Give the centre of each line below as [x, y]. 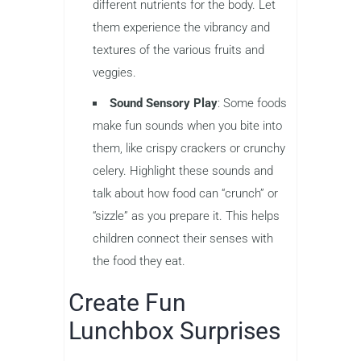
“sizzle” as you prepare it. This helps [186, 216]
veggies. [114, 72]
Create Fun [127, 302]
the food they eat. [139, 261]
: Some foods [252, 103]
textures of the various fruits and [178, 50]
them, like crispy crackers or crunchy [189, 148]
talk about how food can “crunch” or [185, 193]
